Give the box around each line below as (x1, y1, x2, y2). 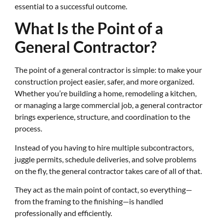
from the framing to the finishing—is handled (15, 197, 163, 206)
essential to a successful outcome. (15, 1, 127, 11)
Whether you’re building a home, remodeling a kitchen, (15, 88, 197, 98)
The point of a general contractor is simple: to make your (15, 65, 202, 75)
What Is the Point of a (15, 19, 163, 38)
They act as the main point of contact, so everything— (15, 185, 192, 195)
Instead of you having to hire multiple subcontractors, (15, 142, 194, 152)
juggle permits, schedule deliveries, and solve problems (15, 154, 197, 164)
